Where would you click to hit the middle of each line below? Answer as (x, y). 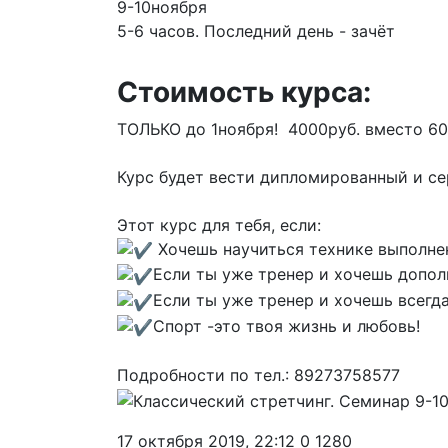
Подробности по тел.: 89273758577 (258, 375)
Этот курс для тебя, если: (219, 224)
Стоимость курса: (244, 91)
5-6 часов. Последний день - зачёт (256, 30)
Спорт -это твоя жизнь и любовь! (286, 325)
